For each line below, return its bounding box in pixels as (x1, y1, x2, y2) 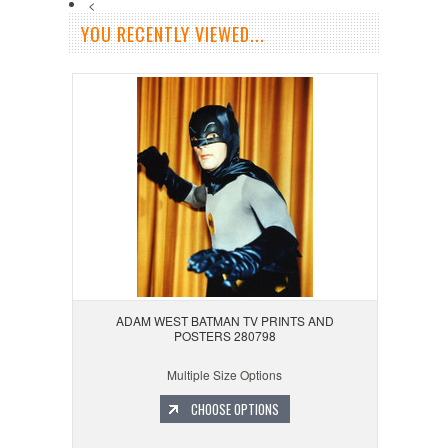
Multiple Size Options (167, 366, 283, 384)
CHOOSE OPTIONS (190, 399, 279, 420)
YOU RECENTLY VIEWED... (81, 21, 265, 48)
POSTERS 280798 (173, 327, 276, 345)
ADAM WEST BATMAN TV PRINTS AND (115, 312, 334, 330)
